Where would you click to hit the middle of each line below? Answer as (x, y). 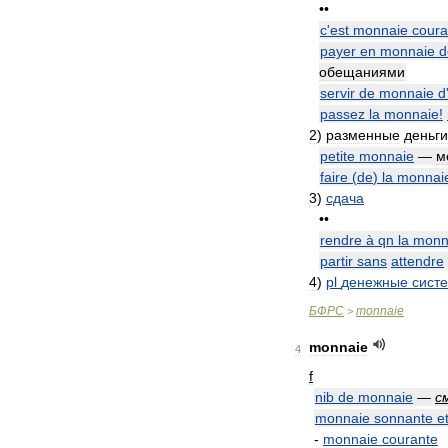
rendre (341, 240)
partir (336, 261)
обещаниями (362, 72)
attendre (417, 261)
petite (337, 156)
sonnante (403, 418)
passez (342, 114)
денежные (374, 282)
